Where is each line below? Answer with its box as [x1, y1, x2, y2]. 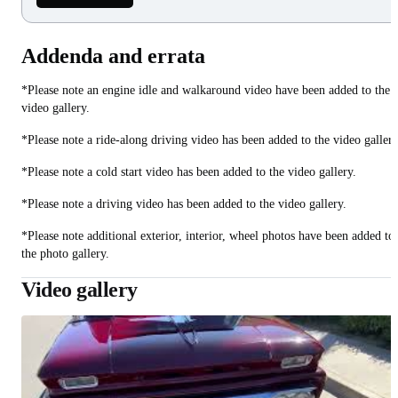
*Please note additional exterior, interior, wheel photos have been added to [21, 228, 394, 243]
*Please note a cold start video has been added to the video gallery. [21, 164, 356, 179]
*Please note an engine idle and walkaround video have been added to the [21, 83, 390, 97]
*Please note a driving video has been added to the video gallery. [21, 196, 346, 211]
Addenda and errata [21, 44, 205, 68]
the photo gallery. [21, 246, 109, 260]
